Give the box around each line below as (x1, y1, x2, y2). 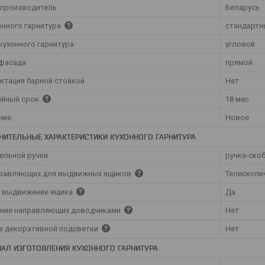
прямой (225, 57, 253, 67)
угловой (225, 39, 255, 49)
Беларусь (225, 2, 260, 12)
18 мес (225, 94, 249, 104)
